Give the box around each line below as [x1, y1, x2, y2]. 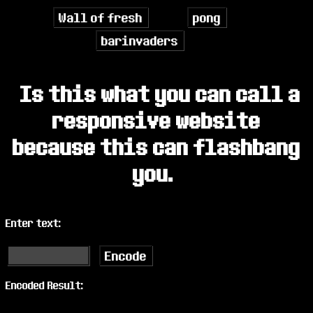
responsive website [52, 107, 261, 134]
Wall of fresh [59, 9, 143, 25]
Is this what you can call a [20, 80, 300, 108]
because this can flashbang [13, 133, 300, 161]
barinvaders [101, 32, 178, 48]
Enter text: [6, 215, 61, 230]
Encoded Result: [6, 277, 84, 292]
